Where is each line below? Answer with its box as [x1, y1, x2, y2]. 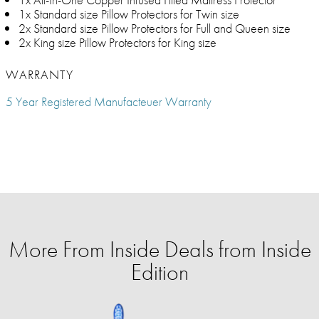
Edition [130, 258, 189, 288]
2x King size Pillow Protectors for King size [19, 34, 216, 51]
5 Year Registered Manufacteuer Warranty [6, 93, 211, 110]
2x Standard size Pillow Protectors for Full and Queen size [19, 20, 291, 37]
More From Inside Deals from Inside [8, 235, 311, 265]
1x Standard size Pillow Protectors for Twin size [19, 6, 239, 23]
